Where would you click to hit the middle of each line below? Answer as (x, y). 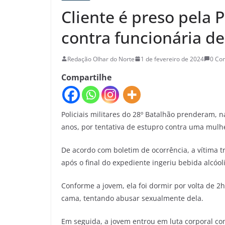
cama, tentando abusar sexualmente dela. (133, 198)
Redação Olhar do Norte (101, 59)
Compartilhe (86, 77)
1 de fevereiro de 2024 (172, 59)
